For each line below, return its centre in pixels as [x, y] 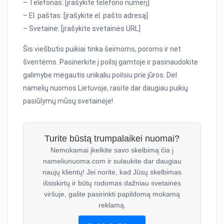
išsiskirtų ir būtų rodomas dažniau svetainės [112, 183]
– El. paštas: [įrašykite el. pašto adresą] [86, 16]
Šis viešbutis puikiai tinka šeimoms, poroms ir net [102, 49]
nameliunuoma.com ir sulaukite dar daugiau [112, 161]
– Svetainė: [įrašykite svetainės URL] [82, 29]
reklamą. [112, 205]
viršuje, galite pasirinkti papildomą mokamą [112, 194]
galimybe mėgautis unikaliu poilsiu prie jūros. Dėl [100, 75]
